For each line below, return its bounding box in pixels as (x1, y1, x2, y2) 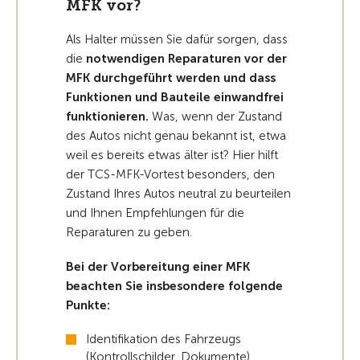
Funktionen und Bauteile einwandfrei (66, 90, 284, 104)
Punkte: (66, 298, 110, 313)
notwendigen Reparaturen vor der (86, 51, 287, 66)
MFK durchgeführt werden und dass (66, 71, 276, 85)
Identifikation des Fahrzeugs (86, 332, 241, 346)
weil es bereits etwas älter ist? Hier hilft (66, 148, 278, 162)
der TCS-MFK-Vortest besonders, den (66, 167, 275, 182)
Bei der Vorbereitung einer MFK (66, 260, 250, 274)
